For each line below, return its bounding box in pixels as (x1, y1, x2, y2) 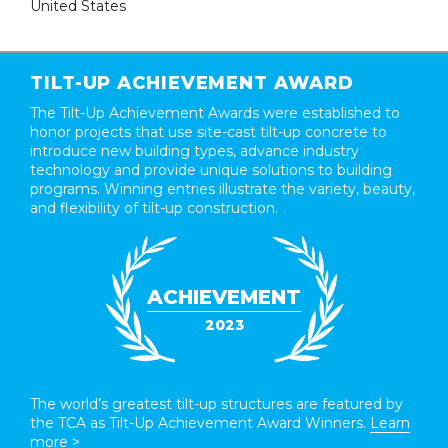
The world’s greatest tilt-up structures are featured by (30, 395, 403, 413)
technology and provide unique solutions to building (30, 161, 392, 179)
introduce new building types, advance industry (30, 142, 359, 160)
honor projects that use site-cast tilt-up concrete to (30, 123, 387, 141)
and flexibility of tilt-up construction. (30, 199, 278, 217)
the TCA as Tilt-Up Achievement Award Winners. (30, 414, 370, 432)
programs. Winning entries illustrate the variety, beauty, (30, 180, 415, 198)
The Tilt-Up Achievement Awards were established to (30, 104, 400, 122)
